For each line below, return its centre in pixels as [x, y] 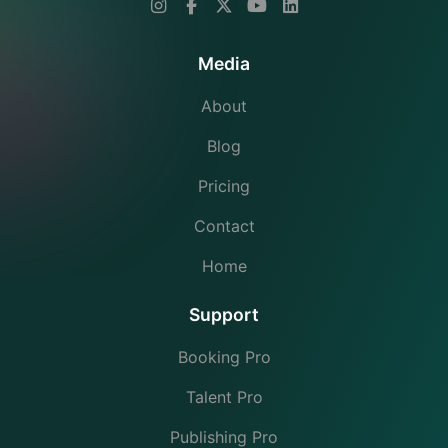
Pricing [224, 186]
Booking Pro [224, 357]
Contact [224, 226]
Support [224, 315]
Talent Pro [224, 397]
